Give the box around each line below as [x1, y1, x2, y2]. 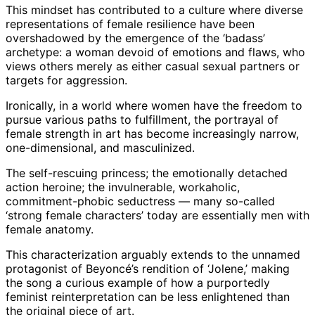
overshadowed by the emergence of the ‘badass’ [6, 31, 265, 46]
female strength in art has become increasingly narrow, [6, 127, 299, 141]
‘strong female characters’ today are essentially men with [6, 208, 309, 223]
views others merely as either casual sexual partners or [6, 59, 300, 74]
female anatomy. [6, 222, 94, 237]
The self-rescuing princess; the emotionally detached [6, 166, 288, 181]
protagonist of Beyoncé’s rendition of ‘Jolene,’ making [6, 262, 290, 276]
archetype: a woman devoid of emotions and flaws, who [6, 45, 305, 60]
